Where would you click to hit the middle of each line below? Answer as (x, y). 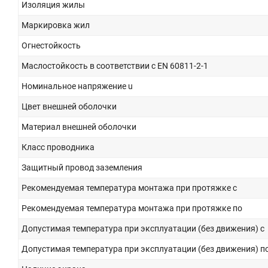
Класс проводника (58, 147)
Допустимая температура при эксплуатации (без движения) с (143, 228)
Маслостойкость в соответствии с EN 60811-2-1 (115, 66)
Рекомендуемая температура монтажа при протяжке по (132, 208)
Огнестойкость (51, 45)
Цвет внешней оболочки (69, 106)
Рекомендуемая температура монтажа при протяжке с (129, 188)
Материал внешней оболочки (79, 127)
